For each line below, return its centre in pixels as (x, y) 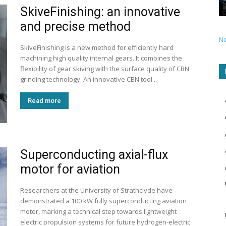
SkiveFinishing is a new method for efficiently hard (97, 47)
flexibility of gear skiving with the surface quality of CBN (105, 69)
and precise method (75, 26)
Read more (44, 101)
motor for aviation (70, 169)
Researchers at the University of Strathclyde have (96, 190)
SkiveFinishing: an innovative (100, 12)
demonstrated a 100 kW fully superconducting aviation (103, 201)
